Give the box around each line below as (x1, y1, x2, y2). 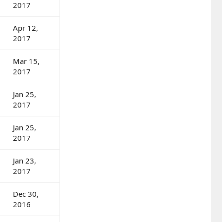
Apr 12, (13, 22, 38, 33)
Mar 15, (13, 55, 40, 66)
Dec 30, (13, 188, 39, 199)
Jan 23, (13, 155, 36, 166)
